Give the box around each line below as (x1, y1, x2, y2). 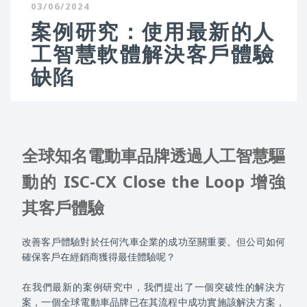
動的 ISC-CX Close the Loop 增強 (22, 170, 285, 193)
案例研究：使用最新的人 (31, 17, 275, 45)
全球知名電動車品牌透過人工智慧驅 (22, 144, 285, 167)
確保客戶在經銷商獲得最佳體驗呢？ (22, 250, 175, 263)
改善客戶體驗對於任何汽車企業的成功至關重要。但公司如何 (22, 235, 285, 248)
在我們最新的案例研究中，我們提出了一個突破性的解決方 (22, 280, 285, 293)
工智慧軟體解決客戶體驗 (31, 40, 275, 68)
